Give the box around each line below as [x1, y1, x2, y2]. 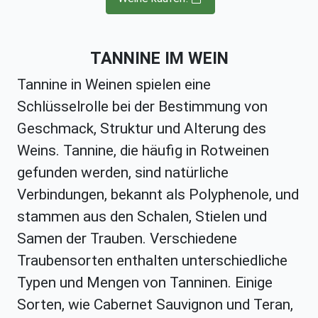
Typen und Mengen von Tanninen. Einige [17, 274, 273, 292]
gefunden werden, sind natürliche [17, 164, 229, 182]
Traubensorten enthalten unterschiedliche [17, 252, 287, 270]
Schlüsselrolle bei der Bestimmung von [17, 98, 268, 116]
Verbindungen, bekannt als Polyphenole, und [17, 186, 299, 204]
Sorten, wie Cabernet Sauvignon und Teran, [17, 296, 293, 314]
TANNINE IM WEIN [89, 48, 229, 69]
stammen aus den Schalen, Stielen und [17, 208, 267, 226]
